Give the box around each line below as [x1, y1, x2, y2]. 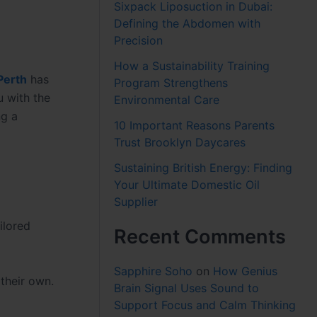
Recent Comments [114, 224, 287, 248]
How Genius [213, 263, 278, 278]
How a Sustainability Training [114, 58, 270, 73]
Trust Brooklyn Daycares [114, 134, 246, 149]
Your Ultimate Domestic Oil [114, 177, 260, 192]
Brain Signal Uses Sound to [114, 280, 260, 295]
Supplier [114, 194, 158, 209]
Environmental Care [114, 92, 220, 107]
